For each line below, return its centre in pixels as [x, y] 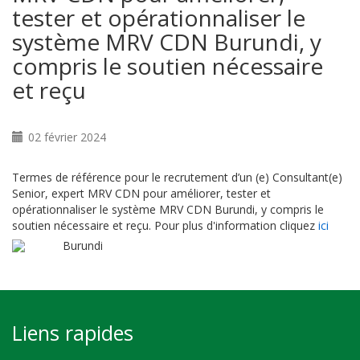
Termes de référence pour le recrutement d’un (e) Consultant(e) [177, 177]
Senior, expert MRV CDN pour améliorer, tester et [141, 193]
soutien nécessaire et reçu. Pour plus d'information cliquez [165, 225]
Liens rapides [73, 332]
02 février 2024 [67, 137]
